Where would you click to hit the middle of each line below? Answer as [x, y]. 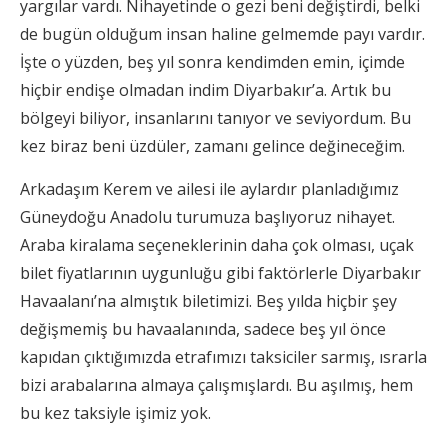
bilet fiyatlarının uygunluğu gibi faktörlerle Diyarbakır [220, 273]
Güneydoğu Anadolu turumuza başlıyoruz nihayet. [207, 217]
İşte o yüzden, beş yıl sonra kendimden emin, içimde [212, 62]
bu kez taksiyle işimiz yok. [115, 413]
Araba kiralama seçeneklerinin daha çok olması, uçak [217, 245]
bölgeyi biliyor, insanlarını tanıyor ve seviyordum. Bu [215, 118]
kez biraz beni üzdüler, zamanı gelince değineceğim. [212, 146]
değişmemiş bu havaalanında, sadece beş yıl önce [203, 329]
